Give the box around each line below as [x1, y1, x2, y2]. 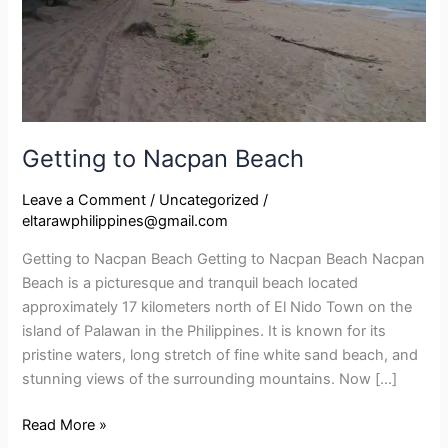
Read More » [22, 415, 108, 434]
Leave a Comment [22, 191, 147, 210]
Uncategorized [159, 191, 260, 210]
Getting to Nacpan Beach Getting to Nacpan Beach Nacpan [22, 249, 426, 268]
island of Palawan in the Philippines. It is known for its [22, 321, 387, 340]
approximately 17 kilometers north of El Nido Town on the [22, 297, 413, 316]
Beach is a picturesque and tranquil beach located [22, 273, 359, 292]
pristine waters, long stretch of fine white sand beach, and [22, 345, 419, 364]
